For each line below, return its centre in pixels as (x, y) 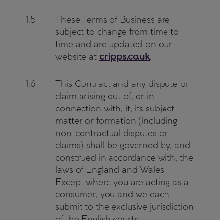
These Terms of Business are (113, 19)
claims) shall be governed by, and (123, 145)
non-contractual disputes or (112, 133)
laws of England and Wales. (111, 170)
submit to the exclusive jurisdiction (124, 206)
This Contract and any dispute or (122, 84)
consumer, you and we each (112, 194)
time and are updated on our (114, 44)
